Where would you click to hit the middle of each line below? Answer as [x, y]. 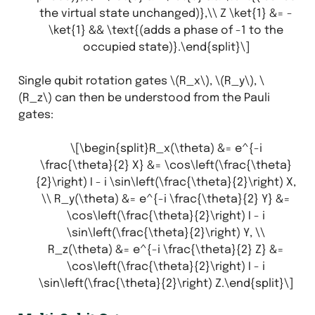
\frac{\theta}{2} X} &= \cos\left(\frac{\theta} [166, 165]
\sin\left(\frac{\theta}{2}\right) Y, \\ [166, 233]
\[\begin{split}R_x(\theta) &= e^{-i [166, 148]
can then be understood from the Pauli [161, 98]
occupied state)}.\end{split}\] [166, 47]
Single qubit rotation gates [94, 81]
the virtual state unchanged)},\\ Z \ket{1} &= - [166, 13]
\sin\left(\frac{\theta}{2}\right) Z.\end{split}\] [166, 283]
